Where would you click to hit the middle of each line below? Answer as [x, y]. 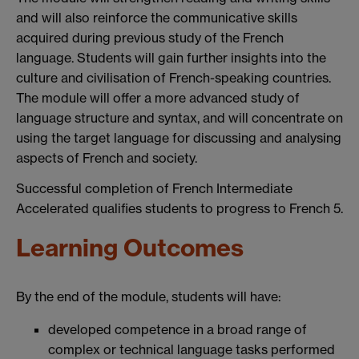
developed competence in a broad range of [177, 330]
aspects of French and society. [107, 157]
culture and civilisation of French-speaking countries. [173, 77]
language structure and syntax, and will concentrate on [179, 117]
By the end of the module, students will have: [149, 297]
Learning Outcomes [130, 248]
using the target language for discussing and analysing [179, 137]
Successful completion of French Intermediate [154, 188]
